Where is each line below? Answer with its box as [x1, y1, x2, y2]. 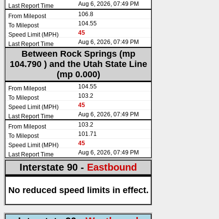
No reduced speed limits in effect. [8, 185, 149, 196]
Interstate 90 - [20, 162, 87, 173]
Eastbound [87, 162, 137, 173]
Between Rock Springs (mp [21, 49, 135, 59]
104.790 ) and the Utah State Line [9, 59, 147, 69]
